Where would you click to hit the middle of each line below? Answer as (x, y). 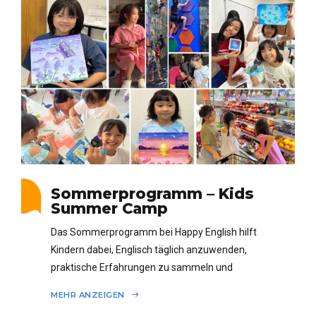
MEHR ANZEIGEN (89, 295)
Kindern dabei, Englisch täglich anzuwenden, (149, 249)
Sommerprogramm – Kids (152, 194)
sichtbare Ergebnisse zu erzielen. (124, 285)
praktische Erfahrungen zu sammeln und (142, 267)
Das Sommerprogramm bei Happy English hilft (154, 232)
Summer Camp (109, 209)
